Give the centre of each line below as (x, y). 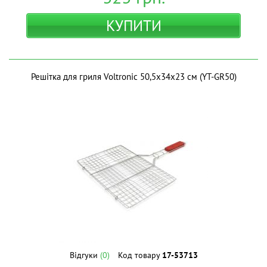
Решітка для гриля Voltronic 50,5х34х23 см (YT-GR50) (133, 77)
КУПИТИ (133, 26)
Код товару (140, 255)
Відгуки (85, 255)
